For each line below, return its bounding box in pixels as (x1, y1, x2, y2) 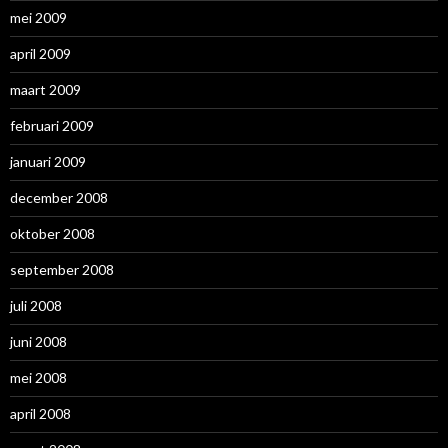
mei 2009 (10, 8, 67, 26)
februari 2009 (10, 116, 94, 134)
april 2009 (10, 44, 71, 62)
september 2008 (10, 260, 114, 278)
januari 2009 (10, 152, 86, 170)
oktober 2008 (10, 224, 95, 242)
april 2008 (10, 404, 71, 422)
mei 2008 (10, 368, 67, 386)
